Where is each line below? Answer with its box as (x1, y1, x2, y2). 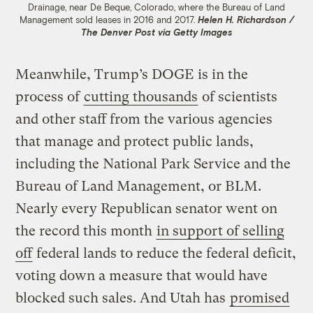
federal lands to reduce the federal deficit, (33, 245, 297, 262)
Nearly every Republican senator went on (15, 201, 278, 217)
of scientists (198, 89, 278, 105)
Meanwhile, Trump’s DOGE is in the (15, 66, 249, 83)
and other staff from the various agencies (15, 111, 273, 128)
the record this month (15, 223, 156, 240)
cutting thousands (84, 89, 198, 105)
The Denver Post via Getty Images (80, 27, 233, 38)
